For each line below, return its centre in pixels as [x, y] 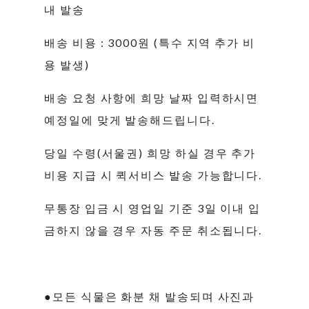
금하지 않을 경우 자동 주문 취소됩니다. [153, 230]
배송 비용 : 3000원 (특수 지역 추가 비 [150, 42]
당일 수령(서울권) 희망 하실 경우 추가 [150, 152]
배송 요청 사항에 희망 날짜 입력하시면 [152, 97]
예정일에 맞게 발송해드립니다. [130, 119]
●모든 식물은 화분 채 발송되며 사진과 [150, 296]
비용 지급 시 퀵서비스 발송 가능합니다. [153, 175]
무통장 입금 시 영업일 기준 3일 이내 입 [153, 208]
